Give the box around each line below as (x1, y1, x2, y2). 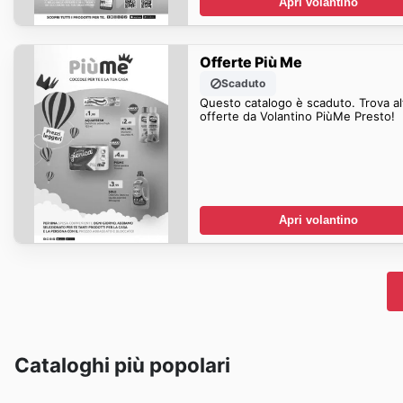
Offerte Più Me (199, 52, 302, 71)
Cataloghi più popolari (14, 352, 230, 377)
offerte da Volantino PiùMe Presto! (199, 108, 395, 123)
